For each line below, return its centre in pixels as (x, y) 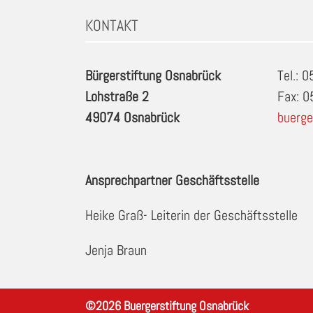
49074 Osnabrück (132, 118)
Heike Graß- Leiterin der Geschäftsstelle (191, 216)
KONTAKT (111, 26)
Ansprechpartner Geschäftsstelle (172, 181)
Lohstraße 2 (117, 97)
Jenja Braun (116, 250)
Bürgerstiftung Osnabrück (153, 76)
